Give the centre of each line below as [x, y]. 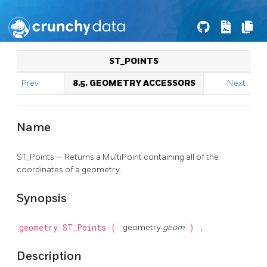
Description [49, 256]
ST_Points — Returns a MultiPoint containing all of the [118, 157]
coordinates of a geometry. [69, 169]
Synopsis [42, 198]
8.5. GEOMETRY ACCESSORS [134, 83]
